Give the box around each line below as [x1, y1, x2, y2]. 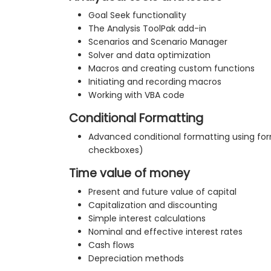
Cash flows [88, 239, 134, 252]
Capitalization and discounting [88, 199, 217, 212]
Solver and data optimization [88, 49, 211, 62]
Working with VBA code [88, 89, 184, 102]
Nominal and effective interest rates [88, 226, 243, 238]
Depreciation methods [88, 252, 184, 265]
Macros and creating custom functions [88, 62, 255, 75]
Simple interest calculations [88, 212, 206, 225]
